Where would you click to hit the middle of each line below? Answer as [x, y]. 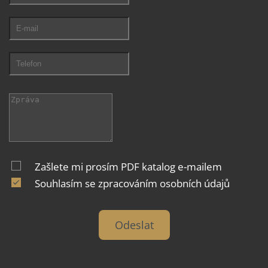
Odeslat [134, 225]
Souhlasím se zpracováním [97, 183]
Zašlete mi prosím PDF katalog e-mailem [128, 166]
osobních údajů [195, 183]
